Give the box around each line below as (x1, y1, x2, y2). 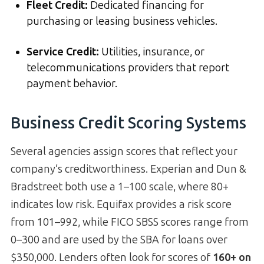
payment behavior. (27, 77, 117, 91)
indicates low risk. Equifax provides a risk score (11, 198, 232, 212)
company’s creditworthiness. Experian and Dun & (11, 163, 246, 176)
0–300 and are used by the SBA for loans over (11, 233, 227, 247)
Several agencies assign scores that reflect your (11, 145, 237, 159)
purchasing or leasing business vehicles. (27, 15, 217, 28)
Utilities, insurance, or (99, 45, 204, 59)
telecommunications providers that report (27, 61, 229, 75)
